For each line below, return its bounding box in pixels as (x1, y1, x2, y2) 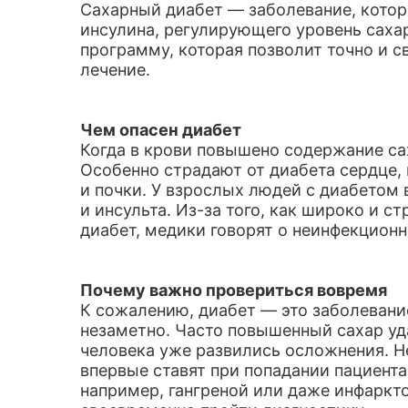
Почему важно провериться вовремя (80, 280, 387, 300)
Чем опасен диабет (80, 120, 241, 139)
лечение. (80, 60, 150, 79)
